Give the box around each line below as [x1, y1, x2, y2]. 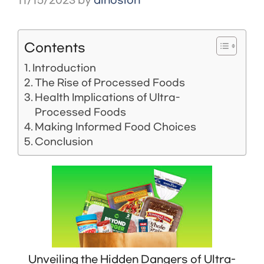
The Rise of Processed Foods [35, 77, 186, 88]
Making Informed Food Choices [35, 121, 197, 133]
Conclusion [35, 136, 94, 147]
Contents [24, 41, 85, 55]
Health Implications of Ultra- [35, 91, 180, 103]
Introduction [32, 62, 97, 74]
